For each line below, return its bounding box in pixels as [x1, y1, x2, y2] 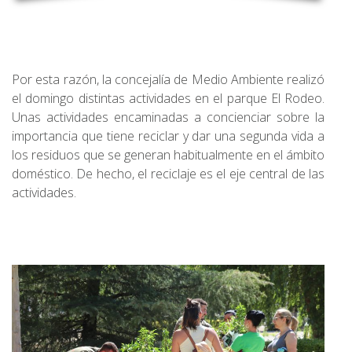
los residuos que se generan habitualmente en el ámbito [12, 145, 324, 163]
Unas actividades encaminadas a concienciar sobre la [12, 108, 324, 126]
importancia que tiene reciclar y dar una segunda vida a [12, 126, 324, 145]
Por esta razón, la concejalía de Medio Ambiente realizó [12, 70, 324, 88]
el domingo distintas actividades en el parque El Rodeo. [12, 89, 324, 107]
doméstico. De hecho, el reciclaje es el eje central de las [12, 164, 324, 182]
